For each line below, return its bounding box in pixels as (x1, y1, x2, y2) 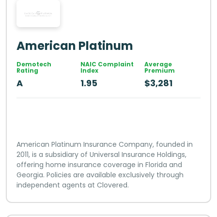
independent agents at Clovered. (16, 180, 129, 190)
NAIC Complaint (80, 60, 134, 69)
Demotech (16, 60, 51, 69)
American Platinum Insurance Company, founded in (16, 139, 193, 150)
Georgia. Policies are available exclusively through (16, 170, 184, 180)
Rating (16, 66, 38, 75)
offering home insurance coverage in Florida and (16, 160, 182, 170)
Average (144, 60, 172, 69)
